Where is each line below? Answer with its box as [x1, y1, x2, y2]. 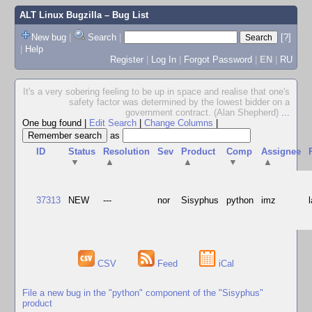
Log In [150, 54, 176, 65]
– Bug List [101, 10, 148, 20]
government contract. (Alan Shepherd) [125, 107, 281, 118]
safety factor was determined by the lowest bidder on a [69, 97, 290, 107]
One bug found [22, 118, 84, 128]
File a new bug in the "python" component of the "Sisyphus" [22, 287, 263, 298]
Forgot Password [183, 54, 252, 65]
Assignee [261, 146, 302, 157]
